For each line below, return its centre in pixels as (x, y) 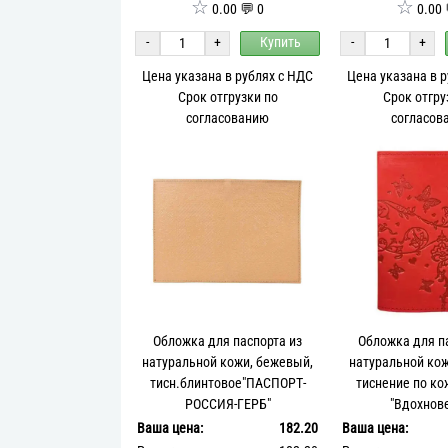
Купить (280, 43)
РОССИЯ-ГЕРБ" (227, 404)
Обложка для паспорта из (228, 341)
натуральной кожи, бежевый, (228, 362)
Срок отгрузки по (227, 97)
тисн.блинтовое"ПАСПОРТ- (227, 383)
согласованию (228, 118)
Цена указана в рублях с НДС (228, 76)
